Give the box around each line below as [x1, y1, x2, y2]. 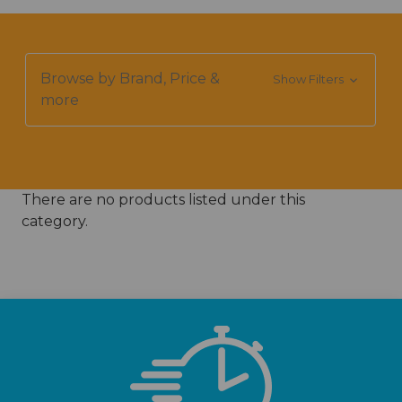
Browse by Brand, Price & [40, 70, 220, 87]
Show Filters [272, 72, 346, 86]
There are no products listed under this [22, 191, 305, 208]
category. [22, 213, 88, 230]
